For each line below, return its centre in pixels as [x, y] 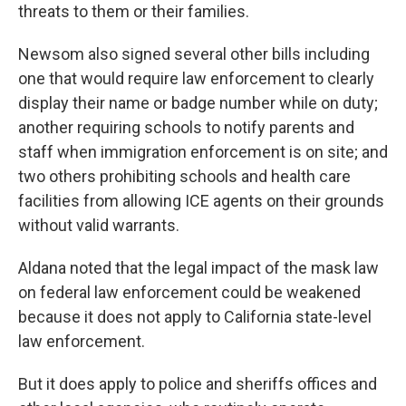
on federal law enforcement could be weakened [189, 292]
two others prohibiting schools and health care [184, 176]
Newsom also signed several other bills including [194, 54]
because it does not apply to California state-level [195, 317]
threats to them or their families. [134, 11]
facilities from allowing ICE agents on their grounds [201, 201]
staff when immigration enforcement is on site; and [203, 152]
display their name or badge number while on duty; [198, 103]
